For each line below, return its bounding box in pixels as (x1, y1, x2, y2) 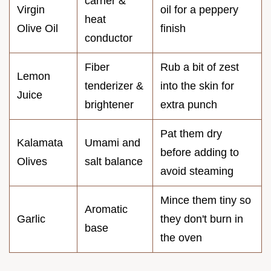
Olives (17, 155, 47, 168)
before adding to (160, 146, 239, 159)
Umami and (85, 137, 140, 149)
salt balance (85, 155, 143, 168)
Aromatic (85, 203, 128, 216)
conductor (85, 32, 132, 45)
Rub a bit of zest (160, 61, 239, 74)
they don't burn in (160, 213, 243, 226)
